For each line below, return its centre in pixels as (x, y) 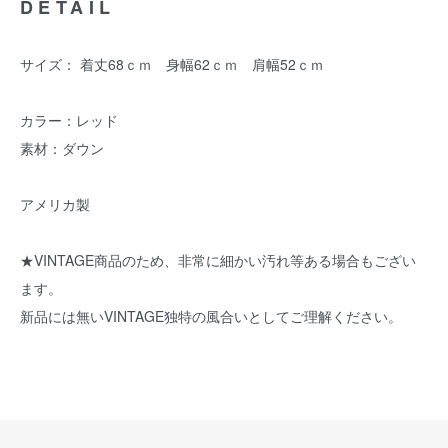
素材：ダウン (62, 148)
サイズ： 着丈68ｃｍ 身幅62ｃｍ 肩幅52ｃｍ (179, 64)
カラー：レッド (69, 120)
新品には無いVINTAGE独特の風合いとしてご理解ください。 (211, 316)
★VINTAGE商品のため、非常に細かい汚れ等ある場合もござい (218, 260)
